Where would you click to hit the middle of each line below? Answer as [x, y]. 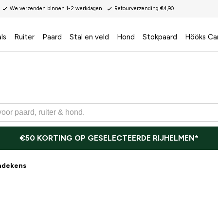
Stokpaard [160, 37]
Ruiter [24, 37]
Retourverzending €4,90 [144, 9]
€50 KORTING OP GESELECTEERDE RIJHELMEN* [109, 138]
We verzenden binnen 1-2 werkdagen [56, 9]
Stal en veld [89, 37]
